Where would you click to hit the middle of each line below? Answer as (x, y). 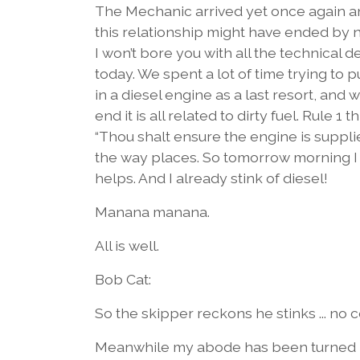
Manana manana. (152, 211)
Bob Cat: (123, 279)
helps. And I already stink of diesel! (211, 178)
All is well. (127, 245)
